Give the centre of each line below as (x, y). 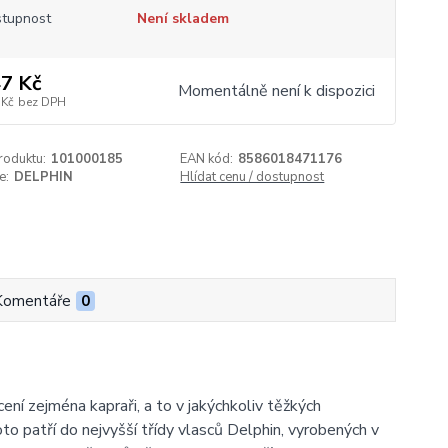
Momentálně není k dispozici (276, 91)
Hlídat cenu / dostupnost (252, 177)
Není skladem (182, 18)
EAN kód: (207, 159)
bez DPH (41, 102)
